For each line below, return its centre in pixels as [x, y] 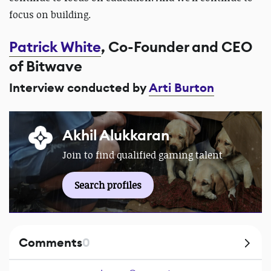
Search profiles [108, 185]
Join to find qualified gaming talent [142, 155]
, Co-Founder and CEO [177, 47]
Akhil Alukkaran [116, 135]
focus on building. [50, 14]
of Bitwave [46, 66]
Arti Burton [181, 88]
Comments [51, 243]
